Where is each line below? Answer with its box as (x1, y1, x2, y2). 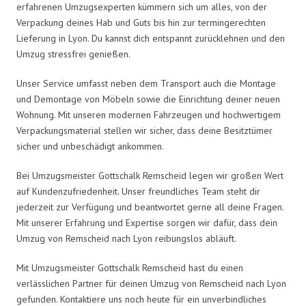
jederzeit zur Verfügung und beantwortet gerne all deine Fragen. (16, 200, 283, 213)
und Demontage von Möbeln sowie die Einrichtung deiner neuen (16, 92, 280, 105)
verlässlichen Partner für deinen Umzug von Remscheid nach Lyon (16, 277, 286, 290)
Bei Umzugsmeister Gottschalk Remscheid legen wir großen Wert (16, 169, 283, 182)
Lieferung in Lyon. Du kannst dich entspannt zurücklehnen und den (16, 31, 285, 44)
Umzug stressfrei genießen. (16, 47, 130, 60)
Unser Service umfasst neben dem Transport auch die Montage (16, 76, 276, 89)
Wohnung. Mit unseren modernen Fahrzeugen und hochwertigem (16, 108, 281, 121)
